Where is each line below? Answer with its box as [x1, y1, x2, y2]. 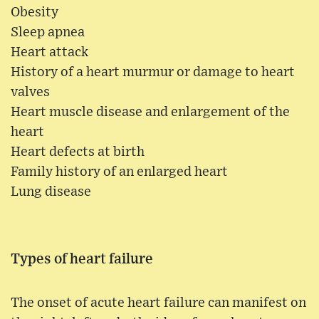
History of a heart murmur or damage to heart [11, 65, 295, 79]
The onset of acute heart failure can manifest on [11, 296, 306, 310]
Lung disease [11, 184, 91, 199]
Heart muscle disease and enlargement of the [11, 105, 290, 119]
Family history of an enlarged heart [11, 164, 228, 179]
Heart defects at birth [11, 145, 145, 159]
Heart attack [11, 45, 88, 59]
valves [11, 85, 50, 99]
